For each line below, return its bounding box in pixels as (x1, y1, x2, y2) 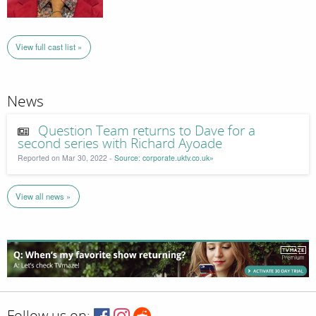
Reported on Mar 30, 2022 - (18, 152, 114, 164)
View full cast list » (16, 41, 83, 53)
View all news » (16, 190, 71, 202)
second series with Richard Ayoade (18, 136, 222, 152)
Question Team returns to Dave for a (37, 123, 255, 140)
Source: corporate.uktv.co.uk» (114, 152, 214, 164)
